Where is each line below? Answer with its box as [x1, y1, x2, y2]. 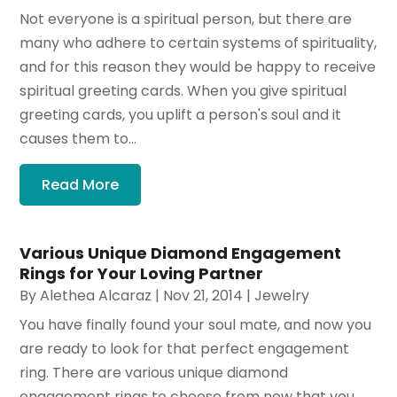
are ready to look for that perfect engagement [19, 339, 350, 360]
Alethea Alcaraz [40, 285, 152, 307]
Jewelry [254, 285, 310, 307]
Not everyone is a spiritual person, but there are [19, 9, 353, 30]
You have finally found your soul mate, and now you [19, 315, 372, 336]
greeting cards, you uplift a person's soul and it [19, 105, 342, 126]
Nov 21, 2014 [163, 285, 244, 307]
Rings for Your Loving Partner [19, 262, 264, 285]
